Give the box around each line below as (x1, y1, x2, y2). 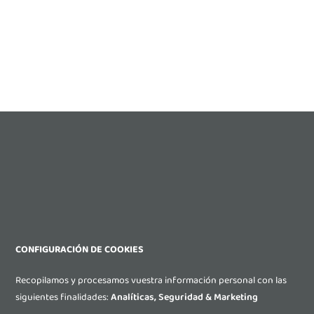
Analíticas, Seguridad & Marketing (111, 288, 258, 306)
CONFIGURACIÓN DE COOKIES (15, 240, 144, 259)
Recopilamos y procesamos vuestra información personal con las (15, 271, 287, 289)
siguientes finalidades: (15, 288, 111, 306)
